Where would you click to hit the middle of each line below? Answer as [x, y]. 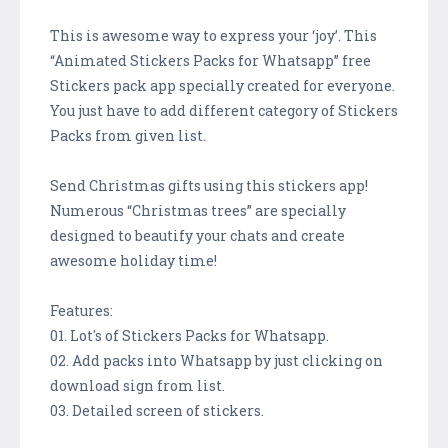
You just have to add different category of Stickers [224, 110]
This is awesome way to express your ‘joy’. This [213, 35]
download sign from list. [137, 385]
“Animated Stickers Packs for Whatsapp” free [210, 60]
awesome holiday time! [133, 260]
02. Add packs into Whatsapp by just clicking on [216, 360]
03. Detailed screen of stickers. [157, 410]
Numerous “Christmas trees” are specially [198, 210]
